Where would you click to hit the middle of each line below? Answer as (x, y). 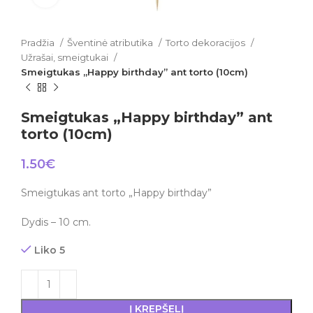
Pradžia (39, 43)
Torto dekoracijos (206, 43)
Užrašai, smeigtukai (66, 57)
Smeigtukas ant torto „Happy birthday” (116, 193)
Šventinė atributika (111, 43)
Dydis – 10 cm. (56, 222)
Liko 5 (50, 250)
